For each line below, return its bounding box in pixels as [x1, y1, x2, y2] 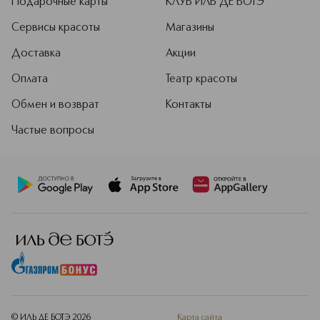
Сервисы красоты [11, 22, 100, 34]
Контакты [166, 99, 211, 111]
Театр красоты [166, 74, 237, 85]
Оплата [11, 74, 48, 85]
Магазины [166, 22, 214, 34]
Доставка [11, 48, 61, 59]
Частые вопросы [11, 125, 94, 136]
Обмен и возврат [11, 99, 99, 111]
